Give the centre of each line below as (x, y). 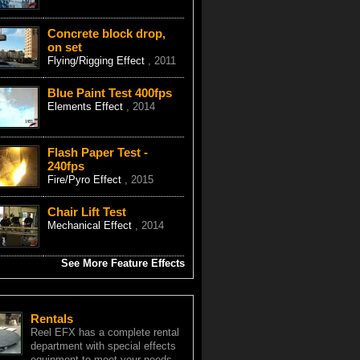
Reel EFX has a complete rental (104, 332)
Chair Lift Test (86, 212)
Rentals (51, 319)
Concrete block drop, (106, 33)
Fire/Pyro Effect (86, 180)
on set (64, 47)
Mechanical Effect (91, 225)
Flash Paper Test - (97, 152)
